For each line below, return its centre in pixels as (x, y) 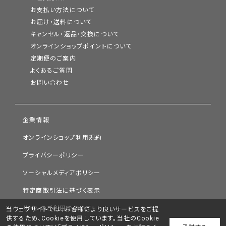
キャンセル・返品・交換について (75, 34)
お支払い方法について (62, 10)
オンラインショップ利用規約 (63, 137)
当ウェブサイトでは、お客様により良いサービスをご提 (83, 209)
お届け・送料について (61, 22)
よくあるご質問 (51, 70)
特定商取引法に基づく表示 (62, 190)
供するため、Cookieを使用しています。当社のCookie (83, 218)
